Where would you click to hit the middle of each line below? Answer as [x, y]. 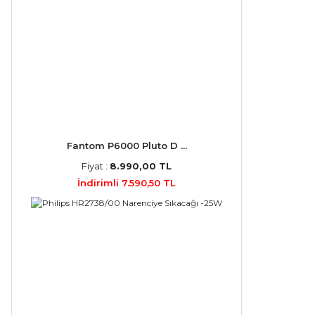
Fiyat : [96, 166]
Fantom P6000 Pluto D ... [127, 146]
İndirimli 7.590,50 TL [127, 183]
